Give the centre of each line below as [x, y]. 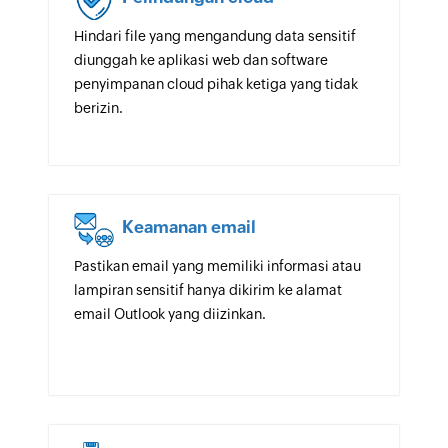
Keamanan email [188, 227]
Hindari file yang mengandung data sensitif [214, 36]
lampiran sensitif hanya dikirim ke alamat [207, 290]
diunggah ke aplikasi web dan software [200, 60]
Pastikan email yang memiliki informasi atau [217, 266]
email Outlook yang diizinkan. [169, 314]
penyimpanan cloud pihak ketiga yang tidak [215, 84]
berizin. [98, 108]
